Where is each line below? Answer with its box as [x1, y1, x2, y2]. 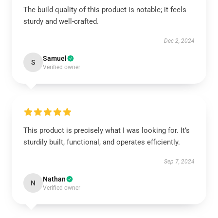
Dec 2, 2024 [164, 37, 195, 44]
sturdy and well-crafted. [23, 17, 99, 26]
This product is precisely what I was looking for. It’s [23, 126, 190, 135]
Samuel [43, 54, 67, 62]
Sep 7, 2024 [164, 158, 195, 165]
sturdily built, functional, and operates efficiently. [23, 138, 180, 146]
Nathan [43, 175, 66, 183]
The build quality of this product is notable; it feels [23, 5, 186, 14]
